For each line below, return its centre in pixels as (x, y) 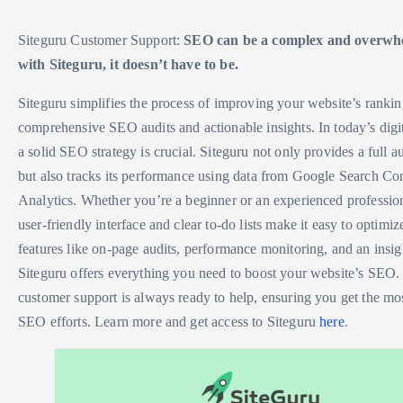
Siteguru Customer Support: (101, 40)
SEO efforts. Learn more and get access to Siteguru (169, 321)
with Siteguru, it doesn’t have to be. (128, 64)
